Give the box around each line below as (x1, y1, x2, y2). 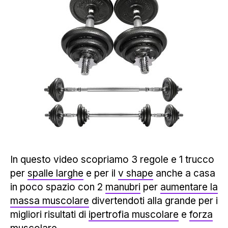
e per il (83, 167, 118, 179)
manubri (105, 181, 140, 193)
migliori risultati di (10, 208, 89, 220)
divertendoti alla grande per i (89, 194, 218, 207)
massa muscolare (10, 194, 89, 207)
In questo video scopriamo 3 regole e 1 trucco (10, 153, 214, 165)
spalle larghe (27, 167, 83, 179)
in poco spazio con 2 (10, 181, 105, 193)
